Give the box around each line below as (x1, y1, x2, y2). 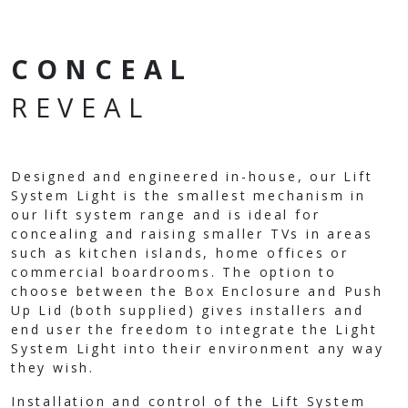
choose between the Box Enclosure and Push (11, 281, 383, 300)
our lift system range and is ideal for (11, 205, 321, 223)
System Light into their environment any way (11, 339, 384, 357)
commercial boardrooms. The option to (11, 262, 337, 280)
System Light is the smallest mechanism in (11, 186, 366, 204)
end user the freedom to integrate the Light (11, 320, 378, 338)
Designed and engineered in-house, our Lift (11, 167, 373, 185)
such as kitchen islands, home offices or (11, 243, 349, 261)
